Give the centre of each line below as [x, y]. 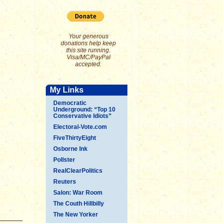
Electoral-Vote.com [80, 127]
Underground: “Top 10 [84, 110]
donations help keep [88, 43]
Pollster [64, 160]
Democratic [70, 103]
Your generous [88, 36]
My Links [67, 90]
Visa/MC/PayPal [88, 57]
